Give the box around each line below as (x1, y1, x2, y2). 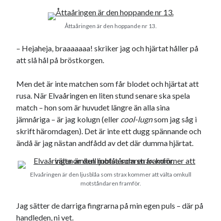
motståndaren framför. (80, 180, 141, 187)
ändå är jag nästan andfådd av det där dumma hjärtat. (16, 138, 194, 148)
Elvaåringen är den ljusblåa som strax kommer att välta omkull (30, 171, 191, 179)
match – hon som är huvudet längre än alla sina (16, 103, 170, 112)
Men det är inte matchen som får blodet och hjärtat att (16, 79, 199, 89)
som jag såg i (152, 114, 197, 124)
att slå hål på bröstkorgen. (16, 55, 105, 65)
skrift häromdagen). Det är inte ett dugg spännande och (16, 126, 202, 136)
